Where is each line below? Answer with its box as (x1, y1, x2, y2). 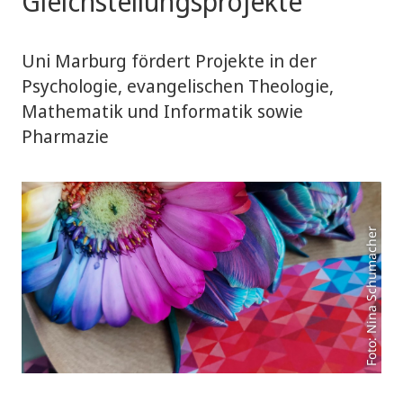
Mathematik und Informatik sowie (22, 99, 303, 123)
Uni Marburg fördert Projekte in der (22, 49, 317, 73)
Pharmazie (22, 124, 109, 148)
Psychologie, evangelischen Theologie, (22, 74, 334, 98)
